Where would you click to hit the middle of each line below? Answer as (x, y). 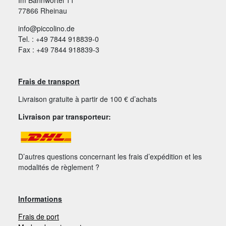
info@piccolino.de (46, 28)
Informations (40, 199)
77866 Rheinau (43, 10)
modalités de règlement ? (59, 167)
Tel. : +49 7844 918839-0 (59, 39)
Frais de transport (49, 81)
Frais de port (39, 216)
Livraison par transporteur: (65, 116)
